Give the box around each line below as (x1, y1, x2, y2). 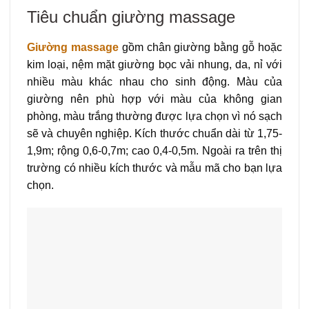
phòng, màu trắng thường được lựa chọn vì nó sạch (27, 110, 282, 122)
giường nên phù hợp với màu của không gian (27, 92, 282, 105)
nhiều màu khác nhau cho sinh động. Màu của (27, 75, 282, 88)
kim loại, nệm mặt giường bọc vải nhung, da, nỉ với (27, 58, 282, 70)
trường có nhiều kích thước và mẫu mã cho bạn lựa (27, 161, 282, 174)
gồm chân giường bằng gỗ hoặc (118, 41, 283, 53)
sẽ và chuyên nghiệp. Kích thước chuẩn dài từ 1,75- (27, 127, 282, 139)
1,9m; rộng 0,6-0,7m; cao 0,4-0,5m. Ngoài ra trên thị (27, 144, 282, 157)
